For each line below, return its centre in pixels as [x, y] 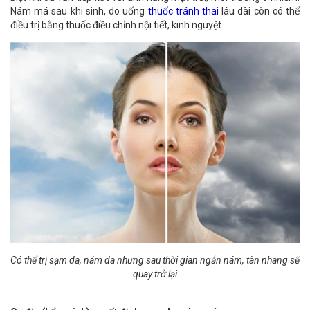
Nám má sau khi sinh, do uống [79, 11]
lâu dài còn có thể [259, 11]
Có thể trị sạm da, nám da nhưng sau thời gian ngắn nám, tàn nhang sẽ [155, 261]
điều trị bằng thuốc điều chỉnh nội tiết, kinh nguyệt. [117, 25]
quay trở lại [155, 274]
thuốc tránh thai [183, 11]
